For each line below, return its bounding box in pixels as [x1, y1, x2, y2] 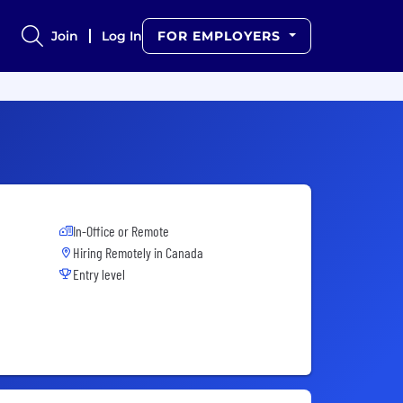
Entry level [73, 265, 125, 282]
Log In [102, 28, 143, 44]
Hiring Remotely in [73, 244, 166, 261]
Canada [166, 244, 203, 261]
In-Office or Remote [73, 222, 169, 239]
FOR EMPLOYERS [157, 28, 286, 44]
